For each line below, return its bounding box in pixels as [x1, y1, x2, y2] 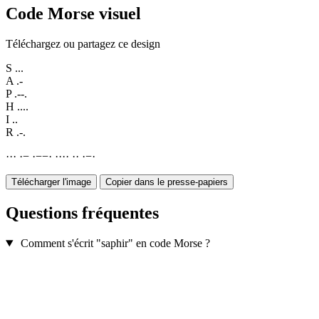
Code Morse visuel [6, 4, 141, 23]
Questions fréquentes [6, 204, 159, 223]
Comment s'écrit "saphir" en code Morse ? [20, 237, 210, 250]
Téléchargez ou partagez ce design [6, 38, 160, 51]
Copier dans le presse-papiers [105, 177, 228, 188]
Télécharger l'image [11, 177, 91, 188]
